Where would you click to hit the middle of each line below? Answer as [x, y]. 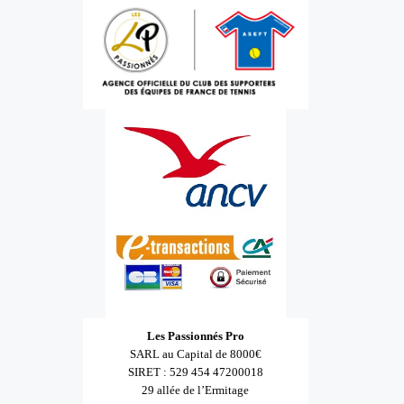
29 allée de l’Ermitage [195, 390]
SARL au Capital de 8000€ [195, 354]
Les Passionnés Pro [195, 336]
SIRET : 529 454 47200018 [195, 372]
